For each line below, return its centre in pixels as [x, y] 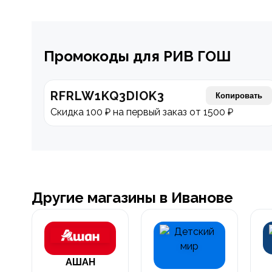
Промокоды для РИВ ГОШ [138, 56]
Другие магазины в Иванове [132, 198]
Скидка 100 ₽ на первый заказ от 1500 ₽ [142, 112]
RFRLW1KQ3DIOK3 [107, 96]
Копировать [239, 96]
